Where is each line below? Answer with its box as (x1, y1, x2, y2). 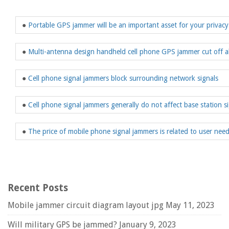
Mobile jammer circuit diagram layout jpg (8, 200, 164, 210)
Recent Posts (8, 182, 68, 193)
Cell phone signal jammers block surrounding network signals (28, 74, 218, 82)
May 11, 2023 (166, 200, 215, 210)
